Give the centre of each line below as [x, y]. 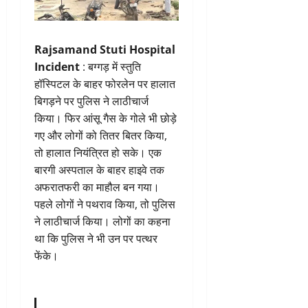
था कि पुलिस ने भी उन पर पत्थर [96, 238]
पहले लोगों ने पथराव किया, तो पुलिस [105, 204]
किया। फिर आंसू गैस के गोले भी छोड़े [106, 118]
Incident [57, 66]
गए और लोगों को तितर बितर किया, [101, 135]
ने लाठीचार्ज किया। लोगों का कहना [102, 221]
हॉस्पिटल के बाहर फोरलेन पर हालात [105, 84]
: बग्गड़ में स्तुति [110, 66]
